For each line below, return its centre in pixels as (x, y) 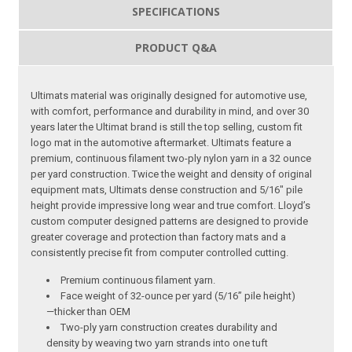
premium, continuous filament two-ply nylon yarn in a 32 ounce (171, 158)
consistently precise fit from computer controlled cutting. (160, 252)
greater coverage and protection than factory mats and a (159, 236)
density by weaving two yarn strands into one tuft (158, 343)
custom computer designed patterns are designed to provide (170, 221)
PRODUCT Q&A (176, 47)
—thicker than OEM (89, 311)
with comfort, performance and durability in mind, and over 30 (170, 111)
